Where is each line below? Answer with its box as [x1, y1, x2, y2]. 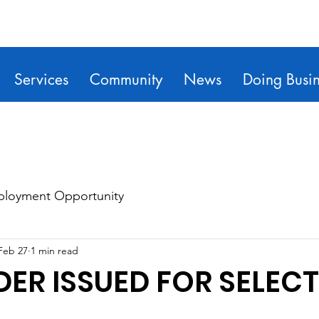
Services [14, 70, 68, 89]
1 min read [31, 244, 78, 257]
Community [89, 70, 162, 89]
